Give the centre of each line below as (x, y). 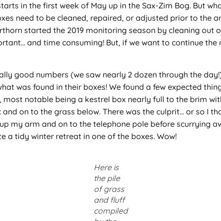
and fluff (109, 200)
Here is (106, 167)
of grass (109, 189)
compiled (110, 211)
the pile (107, 178)
